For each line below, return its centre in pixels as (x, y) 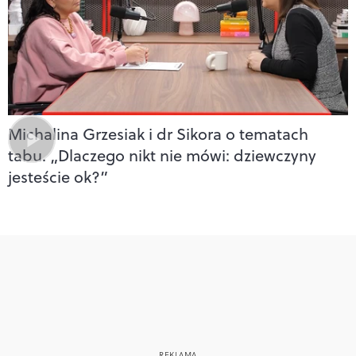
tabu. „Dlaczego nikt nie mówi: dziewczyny (162, 155)
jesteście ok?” (58, 176)
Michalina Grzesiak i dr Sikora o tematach (158, 133)
